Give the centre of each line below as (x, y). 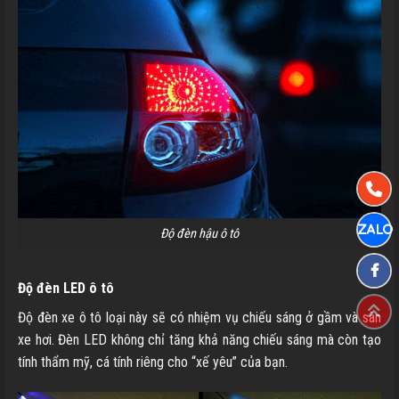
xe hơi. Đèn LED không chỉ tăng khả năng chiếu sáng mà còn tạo (199, 340)
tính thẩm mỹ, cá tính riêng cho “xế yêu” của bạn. (153, 362)
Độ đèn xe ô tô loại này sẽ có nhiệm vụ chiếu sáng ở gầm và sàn (199, 318)
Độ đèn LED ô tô (66, 289)
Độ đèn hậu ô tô (199, 233)
